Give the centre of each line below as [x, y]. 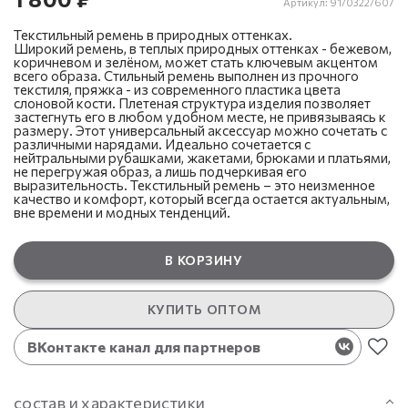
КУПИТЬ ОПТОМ [204, 310]
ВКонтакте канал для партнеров [144, 346]
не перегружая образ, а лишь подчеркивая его [160, 171]
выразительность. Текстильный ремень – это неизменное [194, 184]
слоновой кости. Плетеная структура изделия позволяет [192, 102]
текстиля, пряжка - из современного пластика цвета [177, 89]
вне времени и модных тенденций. [122, 212]
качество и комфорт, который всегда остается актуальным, [202, 198]
